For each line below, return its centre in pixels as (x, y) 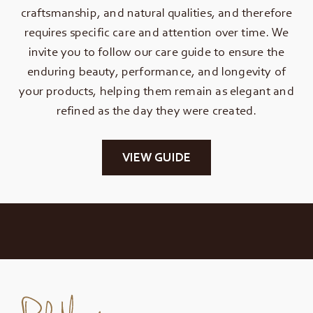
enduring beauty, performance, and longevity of (156, 71)
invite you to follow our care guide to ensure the (156, 51)
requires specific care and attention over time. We (156, 32)
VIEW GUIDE (156, 157)
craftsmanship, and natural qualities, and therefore (156, 12)
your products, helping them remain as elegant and (156, 90)
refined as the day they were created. (156, 110)
